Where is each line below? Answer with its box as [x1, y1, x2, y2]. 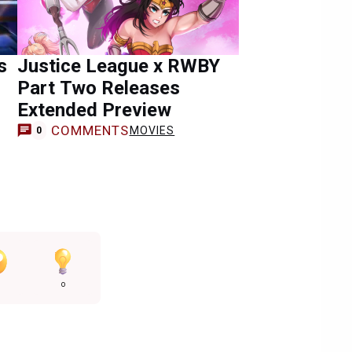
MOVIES [129, 123, 175, 137]
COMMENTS [50, 122, 130, 138]
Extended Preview [17, 99, 171, 121]
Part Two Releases [17, 77, 180, 99]
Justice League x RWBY [17, 55, 220, 77]
